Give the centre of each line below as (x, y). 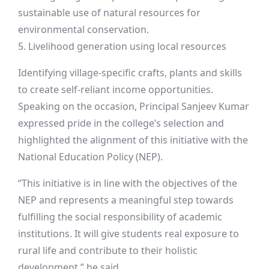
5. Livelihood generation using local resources (122, 46)
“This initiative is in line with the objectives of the (128, 183)
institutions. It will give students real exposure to (128, 234)
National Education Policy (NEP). (90, 157)
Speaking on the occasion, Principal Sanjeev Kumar (134, 106)
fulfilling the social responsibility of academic (120, 217)
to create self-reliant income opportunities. (116, 89)
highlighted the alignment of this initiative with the (133, 140)
